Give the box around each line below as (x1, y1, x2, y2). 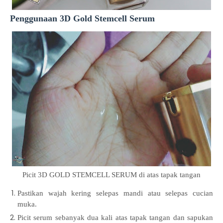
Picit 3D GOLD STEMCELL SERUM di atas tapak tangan (22, 171, 201, 179)
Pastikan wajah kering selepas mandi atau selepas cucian (17, 189, 213, 197)
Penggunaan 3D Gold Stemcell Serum (10, 13, 157, 23)
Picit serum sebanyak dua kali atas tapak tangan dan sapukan (17, 214, 213, 222)
